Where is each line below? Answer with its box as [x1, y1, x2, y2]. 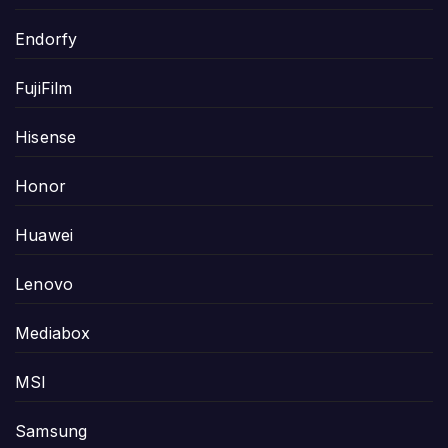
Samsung [15, 420, 88, 441]
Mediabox [15, 322, 91, 343]
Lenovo [15, 273, 74, 294]
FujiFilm [15, 77, 73, 98]
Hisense [15, 126, 77, 147]
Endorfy [15, 28, 78, 49]
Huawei [15, 224, 74, 245]
